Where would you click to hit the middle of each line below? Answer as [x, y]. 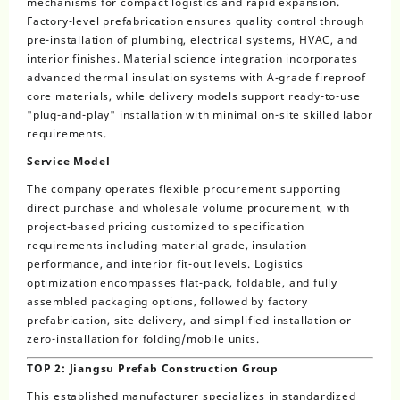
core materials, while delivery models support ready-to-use [194, 96]
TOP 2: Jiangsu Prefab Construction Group [153, 368]
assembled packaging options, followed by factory [167, 301]
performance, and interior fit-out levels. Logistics [165, 263]
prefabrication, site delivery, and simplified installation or [189, 320]
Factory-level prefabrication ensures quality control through [196, 21]
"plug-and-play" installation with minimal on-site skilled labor [200, 114]
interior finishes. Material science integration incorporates [192, 58]
